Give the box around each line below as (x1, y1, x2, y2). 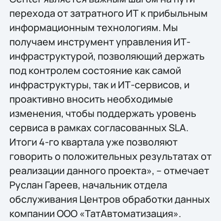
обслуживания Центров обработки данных (9, 192, 210, 206)
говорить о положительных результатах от (9, 149, 212, 163)
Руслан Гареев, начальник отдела (9, 178, 167, 192)
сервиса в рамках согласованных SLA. (9, 121, 188, 135)
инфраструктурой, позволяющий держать (9, 49, 205, 63)
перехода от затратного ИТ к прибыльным (9, 6, 208, 20)
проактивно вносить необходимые (9, 92, 173, 106)
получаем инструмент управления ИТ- (9, 35, 190, 49)
